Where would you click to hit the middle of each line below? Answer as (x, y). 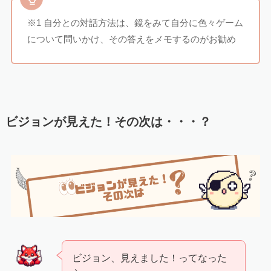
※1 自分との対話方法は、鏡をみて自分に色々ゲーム (135, 23)
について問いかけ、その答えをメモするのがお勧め (132, 39)
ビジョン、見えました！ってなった (150, 258)
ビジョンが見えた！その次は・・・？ (108, 122)
